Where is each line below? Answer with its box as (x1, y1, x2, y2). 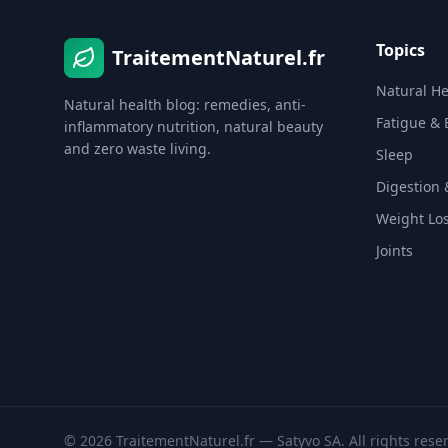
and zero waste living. (64, 139, 211, 158)
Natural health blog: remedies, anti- (64, 95, 306, 114)
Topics (376, 39, 425, 61)
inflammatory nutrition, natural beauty (64, 117, 323, 136)
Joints (376, 241, 413, 260)
